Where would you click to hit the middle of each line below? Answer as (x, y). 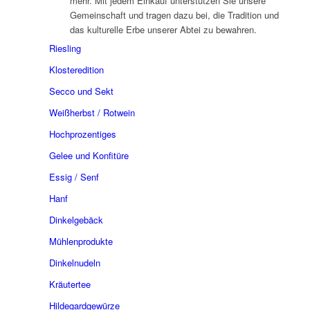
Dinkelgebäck (76, 219)
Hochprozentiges (82, 134)
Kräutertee (70, 284)
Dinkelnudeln (74, 262)
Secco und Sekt (81, 91)
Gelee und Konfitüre (89, 155)
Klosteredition (76, 69)
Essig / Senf (74, 176)
